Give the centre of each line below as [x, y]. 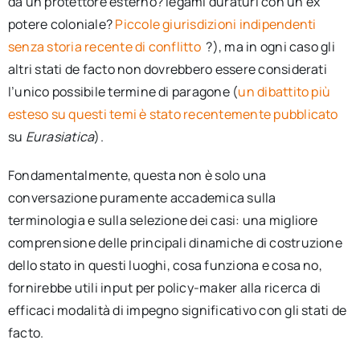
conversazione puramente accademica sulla [142, 197]
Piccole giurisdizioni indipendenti [216, 24]
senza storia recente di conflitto [106, 46]
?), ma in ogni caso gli [270, 46]
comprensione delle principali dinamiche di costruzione [175, 242]
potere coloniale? [61, 24]
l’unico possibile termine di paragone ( [123, 91]
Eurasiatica [60, 136]
